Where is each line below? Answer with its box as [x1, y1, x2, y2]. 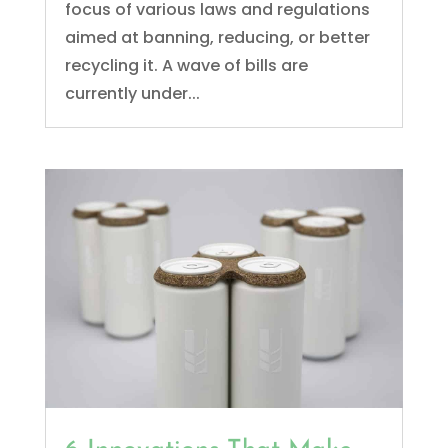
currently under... [64, 81, 200, 105]
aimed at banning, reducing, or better [64, 25, 370, 49]
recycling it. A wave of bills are [64, 53, 308, 77]
